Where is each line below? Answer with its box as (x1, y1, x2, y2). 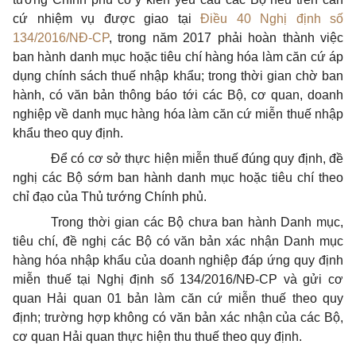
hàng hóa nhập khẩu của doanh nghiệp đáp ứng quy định (13, 253, 343, 267)
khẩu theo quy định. (13, 126, 123, 140)
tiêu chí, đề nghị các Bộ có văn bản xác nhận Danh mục (13, 234, 343, 248)
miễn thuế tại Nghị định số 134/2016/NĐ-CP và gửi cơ (13, 273, 343, 286)
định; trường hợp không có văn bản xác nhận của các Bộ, (13, 311, 343, 324)
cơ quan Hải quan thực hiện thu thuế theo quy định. (13, 330, 302, 343)
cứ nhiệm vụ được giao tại (13, 12, 200, 25)
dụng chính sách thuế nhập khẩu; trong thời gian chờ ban (13, 69, 343, 83)
